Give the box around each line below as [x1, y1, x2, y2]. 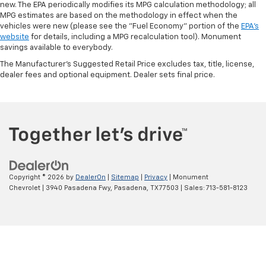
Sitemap [111, 174, 139, 181]
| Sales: [179, 185, 206, 192]
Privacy [144, 174, 167, 181]
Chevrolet [9, 185, 40, 192]
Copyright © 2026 [9, 174, 66, 181]
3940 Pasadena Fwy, [44, 185, 112, 192]
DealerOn [75, 174, 106, 181]
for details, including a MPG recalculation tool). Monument [29, 33, 241, 41]
